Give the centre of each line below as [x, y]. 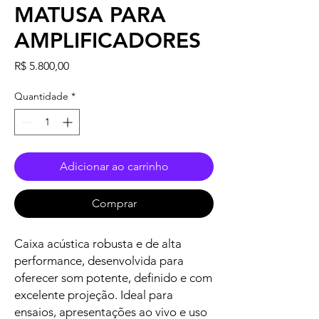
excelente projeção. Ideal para [94, 295]
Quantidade [41, 96]
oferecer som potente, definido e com [113, 278]
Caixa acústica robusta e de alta [98, 244]
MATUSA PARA [90, 15]
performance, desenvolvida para [99, 261]
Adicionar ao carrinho [114, 166]
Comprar [114, 203]
